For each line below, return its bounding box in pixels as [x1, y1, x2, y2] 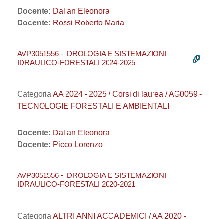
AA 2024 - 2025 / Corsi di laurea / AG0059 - [53, 90, 202, 98]
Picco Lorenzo [53, 140, 103, 149]
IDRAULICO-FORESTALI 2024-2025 [17, 58, 135, 66]
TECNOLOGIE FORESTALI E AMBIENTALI [17, 102, 169, 110]
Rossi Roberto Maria [53, 19, 124, 27]
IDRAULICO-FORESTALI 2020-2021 [17, 180, 135, 188]
